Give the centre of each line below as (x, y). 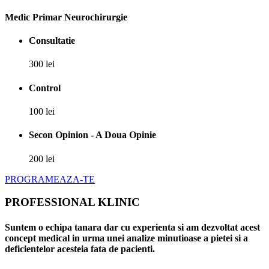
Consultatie (52, 41)
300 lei (42, 64)
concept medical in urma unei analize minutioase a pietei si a (126, 238)
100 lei (42, 112)
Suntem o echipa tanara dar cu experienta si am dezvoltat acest (132, 227)
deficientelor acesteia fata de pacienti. (80, 249)
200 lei (42, 159)
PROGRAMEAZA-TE (50, 179)
